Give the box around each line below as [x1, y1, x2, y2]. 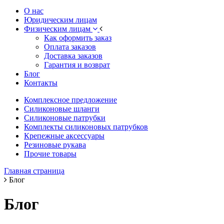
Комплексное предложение [24, 95, 117, 104]
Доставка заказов [44, 51, 102, 60]
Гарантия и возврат [44, 60, 110, 69]
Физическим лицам [24, 24, 92, 33]
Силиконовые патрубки [24, 113, 105, 122]
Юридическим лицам [24, 15, 97, 24]
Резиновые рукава [24, 140, 86, 149]
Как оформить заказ [44, 33, 111, 42]
